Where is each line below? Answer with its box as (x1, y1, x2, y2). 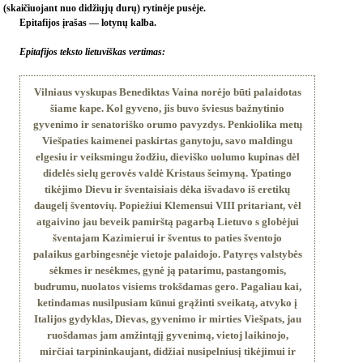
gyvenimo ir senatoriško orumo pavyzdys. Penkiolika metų (32, 118, 302, 130)
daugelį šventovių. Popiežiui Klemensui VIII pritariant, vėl (33, 199, 301, 211)
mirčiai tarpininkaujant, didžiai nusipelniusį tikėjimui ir (39, 345, 296, 357)
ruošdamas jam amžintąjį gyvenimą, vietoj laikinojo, (46, 329, 288, 341)
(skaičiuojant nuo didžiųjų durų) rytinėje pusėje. (3, 2, 206, 14)
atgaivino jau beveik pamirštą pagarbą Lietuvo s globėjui (36, 216, 299, 228)
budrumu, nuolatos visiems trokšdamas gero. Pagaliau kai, (33, 280, 301, 293)
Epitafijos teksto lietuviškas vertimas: (19, 46, 165, 58)
